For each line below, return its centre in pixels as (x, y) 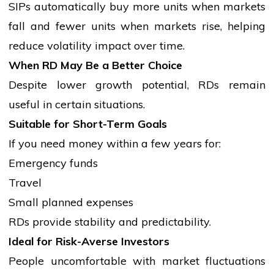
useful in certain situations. (77, 105)
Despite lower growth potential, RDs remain (137, 85)
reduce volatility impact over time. (97, 46)
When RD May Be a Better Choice (95, 65)
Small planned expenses (71, 202)
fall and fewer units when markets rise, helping (137, 26)
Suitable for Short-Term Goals (88, 124)
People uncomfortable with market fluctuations (137, 261)
